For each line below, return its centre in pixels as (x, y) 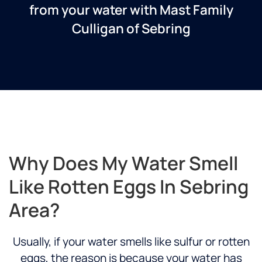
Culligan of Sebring (131, 29)
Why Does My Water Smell (123, 163)
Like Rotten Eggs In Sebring (129, 187)
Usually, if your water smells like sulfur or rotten (131, 242)
